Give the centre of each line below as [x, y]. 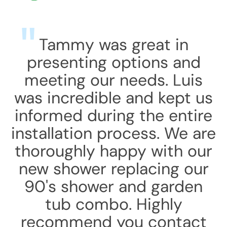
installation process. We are [113, 133]
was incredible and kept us [113, 98]
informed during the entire [113, 116]
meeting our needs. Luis [113, 80]
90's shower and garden [113, 186]
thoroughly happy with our [113, 151]
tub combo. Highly [113, 204]
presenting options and [113, 62]
